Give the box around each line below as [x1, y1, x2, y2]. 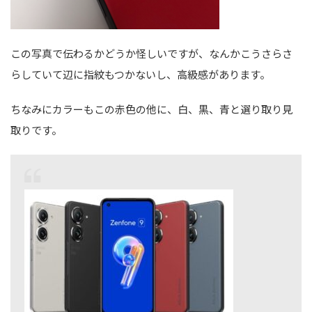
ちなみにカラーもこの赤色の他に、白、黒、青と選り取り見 [10, 101, 292, 116]
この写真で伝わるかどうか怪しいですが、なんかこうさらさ [10, 45, 292, 61]
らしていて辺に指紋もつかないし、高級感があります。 [10, 66, 270, 81]
